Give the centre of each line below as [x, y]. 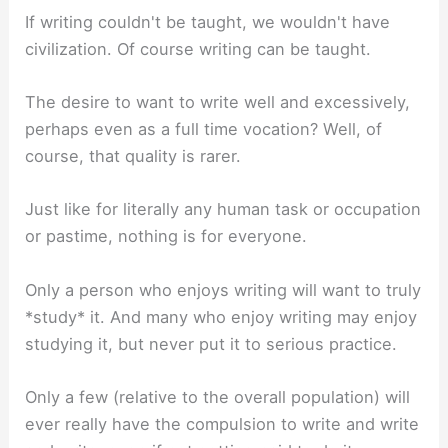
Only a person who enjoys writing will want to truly [223, 289]
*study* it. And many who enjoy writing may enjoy [221, 316]
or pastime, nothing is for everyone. [166, 236]
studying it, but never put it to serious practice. [211, 343]
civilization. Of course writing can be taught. [198, 48]
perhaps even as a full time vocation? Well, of [204, 129]
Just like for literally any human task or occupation [223, 209]
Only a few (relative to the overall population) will [218, 396]
